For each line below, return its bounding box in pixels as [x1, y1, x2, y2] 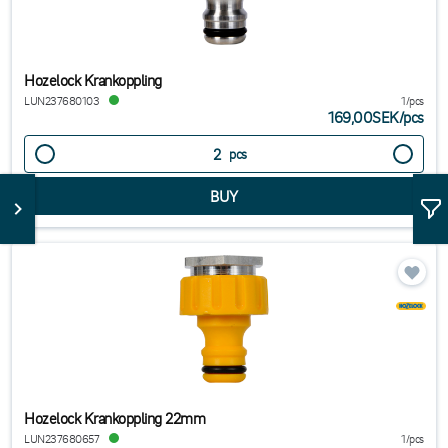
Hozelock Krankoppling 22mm [24, 408, 206, 428]
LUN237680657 [24, 431, 100, 446]
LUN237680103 [24, 93, 100, 108]
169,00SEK [328, 107, 399, 127]
